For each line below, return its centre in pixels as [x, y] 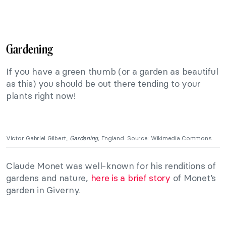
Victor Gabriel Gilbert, [38, 138]
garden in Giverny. [43, 190]
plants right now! [41, 95]
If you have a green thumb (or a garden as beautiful [112, 71]
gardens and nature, [48, 178]
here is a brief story [130, 178]
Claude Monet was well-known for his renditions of [111, 165]
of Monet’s [193, 178]
